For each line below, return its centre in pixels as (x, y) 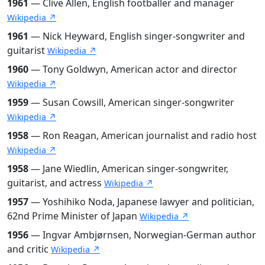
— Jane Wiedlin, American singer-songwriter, (128, 168)
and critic (29, 249)
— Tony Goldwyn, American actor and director (133, 69)
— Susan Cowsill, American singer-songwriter (131, 102)
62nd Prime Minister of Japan (73, 216)
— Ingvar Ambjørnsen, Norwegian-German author (142, 235)
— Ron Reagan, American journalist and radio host (143, 135)
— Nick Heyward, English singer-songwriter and (137, 36)
